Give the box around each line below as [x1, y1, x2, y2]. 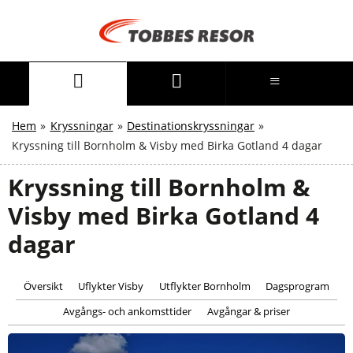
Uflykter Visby [78, 279, 144, 294]
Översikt [23, 279, 63, 294]
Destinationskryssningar [127, 118, 255, 134]
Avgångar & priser [206, 304, 290, 319]
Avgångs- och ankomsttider [63, 304, 192, 319]
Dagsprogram [266, 279, 330, 294]
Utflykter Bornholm [158, 279, 251, 294]
